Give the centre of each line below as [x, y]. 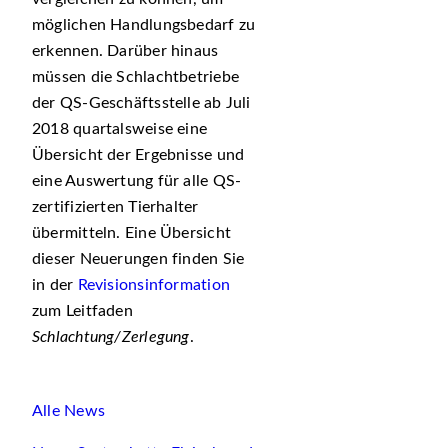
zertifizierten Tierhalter [115, 207]
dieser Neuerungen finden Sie [138, 259]
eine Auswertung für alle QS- [137, 181]
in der [55, 285]
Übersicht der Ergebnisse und [138, 155]
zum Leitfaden [82, 311]
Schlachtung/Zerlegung [111, 337]
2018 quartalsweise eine [120, 129]
